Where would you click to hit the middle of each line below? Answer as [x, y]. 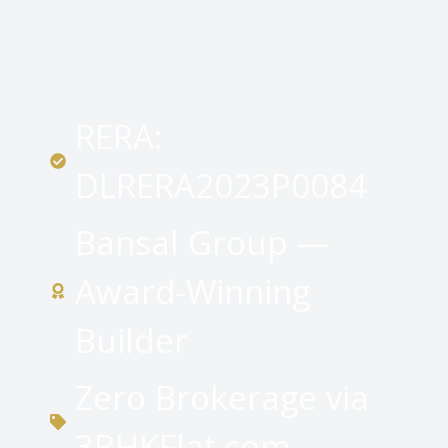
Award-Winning [192, 291]
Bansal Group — [202, 242]
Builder [131, 340]
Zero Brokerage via [222, 397]
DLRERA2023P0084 [221, 185]
